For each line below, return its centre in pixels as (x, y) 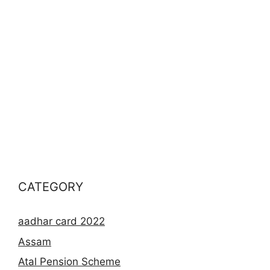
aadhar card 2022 (61, 221)
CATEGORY (51, 187)
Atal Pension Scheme (69, 262)
